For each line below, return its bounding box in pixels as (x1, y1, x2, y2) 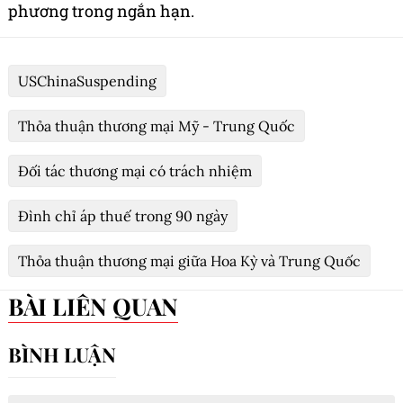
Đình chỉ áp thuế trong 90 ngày (18, 207, 228, 226)
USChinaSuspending (18, 72, 157, 91)
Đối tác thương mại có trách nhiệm (18, 162, 252, 181)
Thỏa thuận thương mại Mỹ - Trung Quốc (18, 117, 295, 136)
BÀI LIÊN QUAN (23, 291, 178, 323)
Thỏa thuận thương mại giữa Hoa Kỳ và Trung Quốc (18, 252, 361, 271)
